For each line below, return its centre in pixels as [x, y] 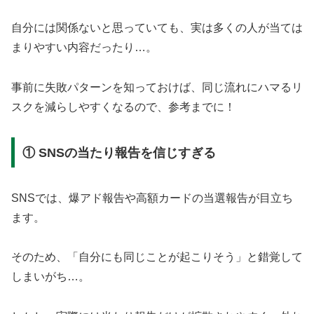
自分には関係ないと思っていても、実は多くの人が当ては [157, 28]
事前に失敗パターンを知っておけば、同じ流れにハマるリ [157, 88]
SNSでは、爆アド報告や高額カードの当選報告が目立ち [152, 198]
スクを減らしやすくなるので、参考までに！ [123, 107]
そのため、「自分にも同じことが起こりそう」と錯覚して [157, 257]
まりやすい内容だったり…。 [84, 48]
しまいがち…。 [50, 277]
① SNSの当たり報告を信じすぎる [119, 152]
